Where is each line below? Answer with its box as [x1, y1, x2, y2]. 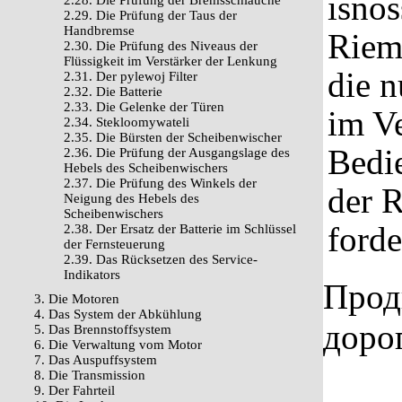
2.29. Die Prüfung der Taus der [64, 8, 237, 22]
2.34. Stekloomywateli [64, 115, 189, 129]
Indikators [64, 267, 120, 282]
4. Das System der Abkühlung [34, 307, 202, 321]
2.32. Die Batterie [64, 84, 162, 99]
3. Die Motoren [34, 292, 119, 306]
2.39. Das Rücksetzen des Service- [64, 252, 258, 267]
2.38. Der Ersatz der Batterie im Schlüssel [64, 222, 296, 236]
